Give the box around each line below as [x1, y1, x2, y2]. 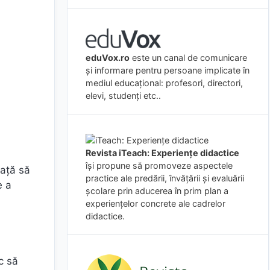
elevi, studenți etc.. [86, 90, 161, 101]
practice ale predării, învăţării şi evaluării [86, 172, 244, 183]
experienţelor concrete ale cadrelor [86, 198, 225, 209]
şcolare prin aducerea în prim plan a [86, 185, 228, 196]
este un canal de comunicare [130, 52, 247, 63]
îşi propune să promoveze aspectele [86, 160, 233, 171]
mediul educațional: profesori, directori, [86, 77, 243, 88]
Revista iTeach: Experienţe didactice [86, 147, 239, 158]
